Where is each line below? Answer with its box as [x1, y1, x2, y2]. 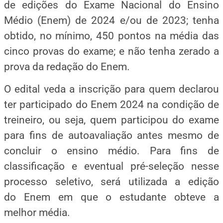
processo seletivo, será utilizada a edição [4, 175, 219, 188]
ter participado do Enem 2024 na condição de [4, 98, 219, 111]
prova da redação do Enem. [4, 60, 130, 73]
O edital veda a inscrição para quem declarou [4, 83, 219, 95]
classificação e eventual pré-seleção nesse [4, 160, 219, 172]
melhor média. [4, 206, 73, 219]
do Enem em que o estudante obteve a [4, 191, 219, 203]
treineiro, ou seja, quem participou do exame [4, 113, 219, 126]
